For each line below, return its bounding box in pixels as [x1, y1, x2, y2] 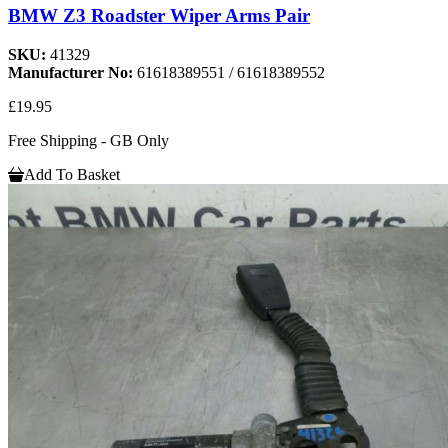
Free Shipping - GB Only [8, 131, 169, 149]
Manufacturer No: [8, 63, 137, 81]
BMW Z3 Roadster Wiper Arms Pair [8, 4, 310, 26]
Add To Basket [24, 165, 120, 183]
